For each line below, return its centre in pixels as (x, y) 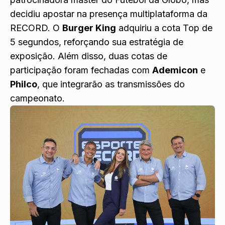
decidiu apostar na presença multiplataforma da (109, 14)
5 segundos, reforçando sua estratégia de (97, 42)
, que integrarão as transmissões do (111, 84)
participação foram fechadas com (81, 70)
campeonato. (37, 98)
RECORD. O (36, 28)
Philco (24, 84)
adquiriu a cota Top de (164, 28)
